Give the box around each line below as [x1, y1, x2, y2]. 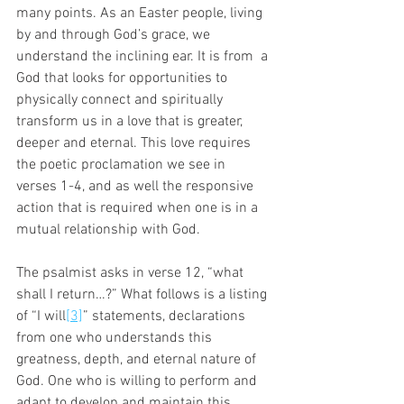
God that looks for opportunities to [16, 69, 231, 87]
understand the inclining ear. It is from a [16, 47, 271, 66]
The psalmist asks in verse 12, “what [16, 263, 247, 282]
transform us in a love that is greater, [16, 112, 246, 131]
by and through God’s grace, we [16, 25, 214, 44]
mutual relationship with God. [16, 220, 204, 239]
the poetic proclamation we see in [16, 155, 229, 174]
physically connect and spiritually [16, 90, 226, 109]
